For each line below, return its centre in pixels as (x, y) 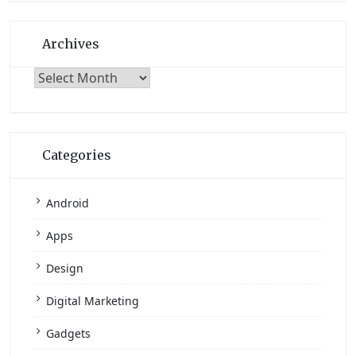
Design (65, 268)
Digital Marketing (93, 301)
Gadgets (68, 333)
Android (68, 203)
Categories (77, 155)
